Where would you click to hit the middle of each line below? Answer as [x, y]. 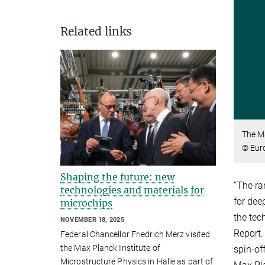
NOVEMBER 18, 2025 [92, 220]
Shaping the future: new [117, 177]
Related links [96, 32]
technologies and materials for [132, 190]
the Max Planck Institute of [110, 248]
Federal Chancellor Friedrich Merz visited [135, 234]
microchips [86, 203]
